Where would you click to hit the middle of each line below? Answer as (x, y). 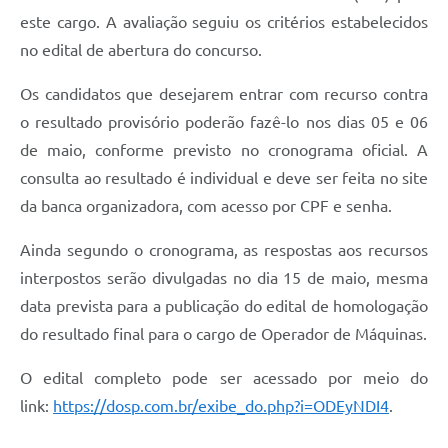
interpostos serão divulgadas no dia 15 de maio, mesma (224, 278)
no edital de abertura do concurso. (141, 50)
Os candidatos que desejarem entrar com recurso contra (224, 94)
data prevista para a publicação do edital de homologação (224, 306)
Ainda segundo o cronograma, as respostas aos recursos (224, 250)
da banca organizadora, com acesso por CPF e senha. (206, 206)
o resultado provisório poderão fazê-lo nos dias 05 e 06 (224, 122)
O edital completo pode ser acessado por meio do (224, 378)
